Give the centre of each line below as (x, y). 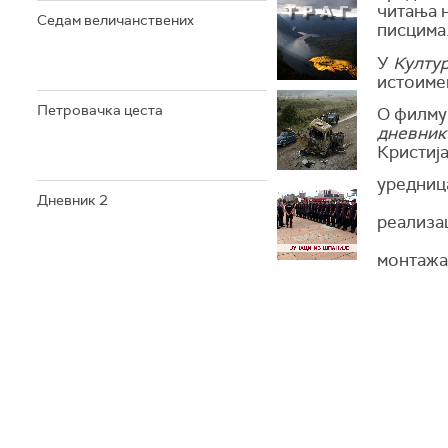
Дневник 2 (72, 199)
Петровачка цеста (100, 109)
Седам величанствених (115, 19)
